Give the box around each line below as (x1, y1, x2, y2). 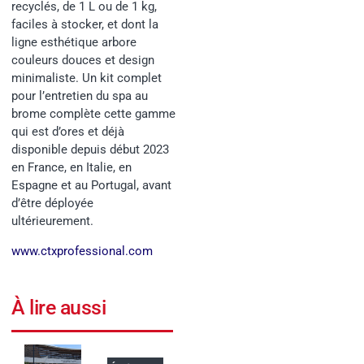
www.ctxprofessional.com (11, 243, 153, 258)
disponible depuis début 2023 (11, 142, 169, 158)
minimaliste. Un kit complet (11, 71, 162, 86)
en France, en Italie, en (11, 160, 132, 175)
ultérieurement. (11, 214, 93, 229)
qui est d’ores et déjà (11, 124, 124, 140)
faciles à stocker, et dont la (11, 17, 158, 32)
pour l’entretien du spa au (11, 89, 148, 104)
